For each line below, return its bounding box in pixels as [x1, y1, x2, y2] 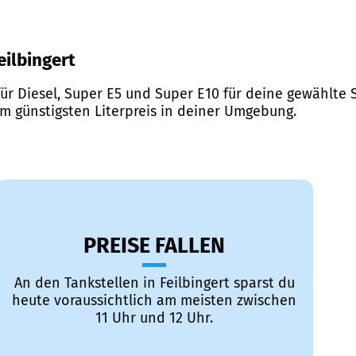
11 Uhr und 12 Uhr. [95, 309, 213, 327]
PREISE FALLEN [83, 233, 225, 259]
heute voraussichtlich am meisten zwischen [12, 292, 296, 310]
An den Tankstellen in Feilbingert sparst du [14, 274, 295, 292]
